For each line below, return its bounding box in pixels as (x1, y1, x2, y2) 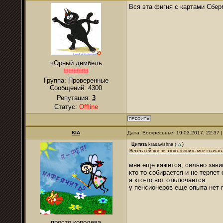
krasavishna (148, 142, 173, 147)
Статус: (54, 103, 79, 111)
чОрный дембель (50, 59, 102, 67)
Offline (79, 103, 98, 111)
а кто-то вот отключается (129, 176, 205, 184)
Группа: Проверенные (43, 77, 109, 84)
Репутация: (56, 94, 92, 102)
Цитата (131, 142, 147, 147)
